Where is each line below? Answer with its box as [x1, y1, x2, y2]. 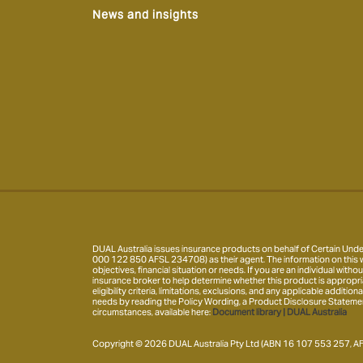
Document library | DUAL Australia [212, 306, 347, 318]
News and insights [92, 7, 199, 22]
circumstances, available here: [92, 306, 212, 318]
